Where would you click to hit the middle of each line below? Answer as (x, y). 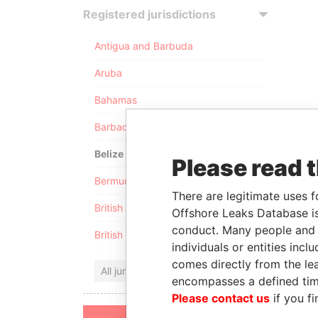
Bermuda (115, 181)
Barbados (117, 127)
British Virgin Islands (141, 235)
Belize (109, 154)
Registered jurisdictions (149, 14)
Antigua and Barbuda (144, 46)
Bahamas (116, 100)
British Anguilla (128, 208)
